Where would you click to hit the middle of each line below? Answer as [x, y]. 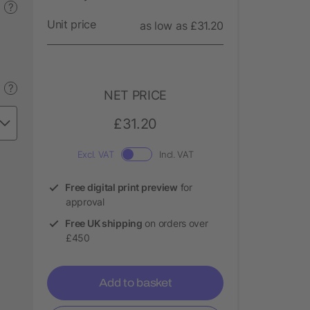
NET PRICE [135, 95]
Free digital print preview [121, 187]
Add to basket [135, 282]
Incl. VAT [176, 154]
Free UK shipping [104, 223]
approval [85, 201]
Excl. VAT [95, 154]
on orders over [175, 223]
